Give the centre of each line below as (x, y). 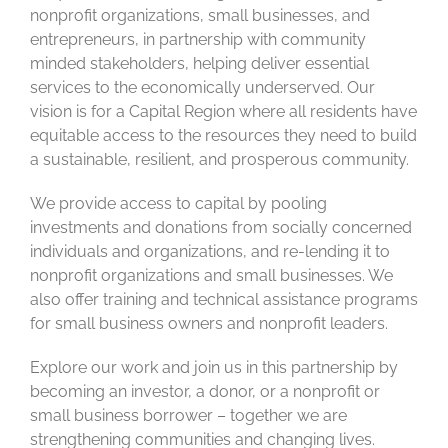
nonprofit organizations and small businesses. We (211, 275)
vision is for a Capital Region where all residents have (223, 111)
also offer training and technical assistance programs (224, 299)
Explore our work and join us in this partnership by (214, 367)
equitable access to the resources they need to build (223, 135)
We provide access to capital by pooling (178, 203)
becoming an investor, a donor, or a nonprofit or (205, 391)
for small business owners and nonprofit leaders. (209, 323)
